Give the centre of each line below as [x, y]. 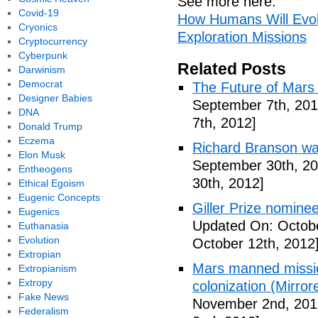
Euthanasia [43, 226]
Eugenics [39, 212]
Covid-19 [38, 13]
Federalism [43, 311]
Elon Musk [42, 155]
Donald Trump [50, 126]
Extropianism [47, 268]
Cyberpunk [43, 55]
